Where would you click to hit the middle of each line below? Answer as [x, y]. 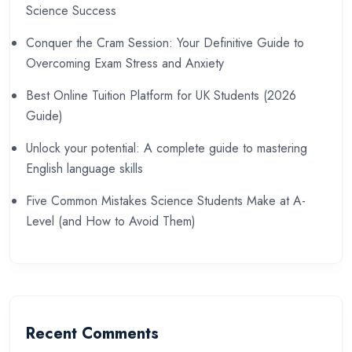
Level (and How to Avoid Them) [111, 221]
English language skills [84, 168]
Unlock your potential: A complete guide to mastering [167, 148]
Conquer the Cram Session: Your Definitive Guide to [165, 42]
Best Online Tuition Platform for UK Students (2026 [161, 95]
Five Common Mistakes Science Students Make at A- [166, 200]
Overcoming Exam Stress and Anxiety [125, 63]
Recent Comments [92, 334]
